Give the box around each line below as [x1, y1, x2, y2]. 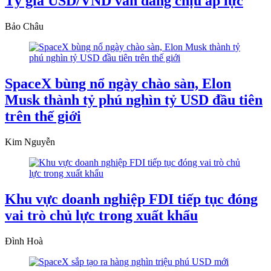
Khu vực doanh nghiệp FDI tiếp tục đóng [5, 191, 258, 207]
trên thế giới [5, 108, 81, 125]
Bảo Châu [5, 21, 44, 32]
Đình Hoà [5, 235, 43, 246]
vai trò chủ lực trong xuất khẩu [5, 207, 198, 223]
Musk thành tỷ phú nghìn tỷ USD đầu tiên [5, 92, 263, 108]
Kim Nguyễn [5, 137, 55, 147]
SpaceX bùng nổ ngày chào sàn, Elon [5, 76, 231, 92]
